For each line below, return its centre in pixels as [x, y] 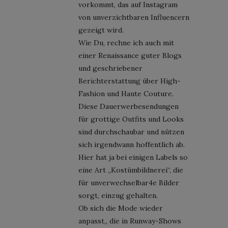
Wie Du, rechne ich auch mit [126, 42]
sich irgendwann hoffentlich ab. [132, 144]
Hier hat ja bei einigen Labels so [133, 157]
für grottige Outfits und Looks [131, 119]
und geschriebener [110, 68]
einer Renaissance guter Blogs [130, 55]
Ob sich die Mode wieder [121, 208]
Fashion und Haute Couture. [126, 93]
